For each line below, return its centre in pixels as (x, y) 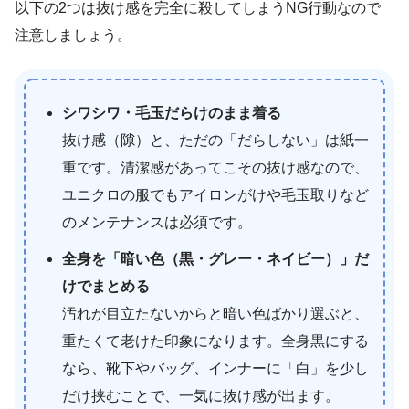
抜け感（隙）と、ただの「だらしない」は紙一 (215, 140)
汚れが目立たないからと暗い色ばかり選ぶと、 (215, 313)
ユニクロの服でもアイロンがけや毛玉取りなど (215, 194)
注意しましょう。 (73, 35)
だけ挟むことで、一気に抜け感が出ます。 (201, 395)
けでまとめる (106, 286)
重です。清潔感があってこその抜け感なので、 (215, 167)
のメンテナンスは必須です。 (157, 222)
